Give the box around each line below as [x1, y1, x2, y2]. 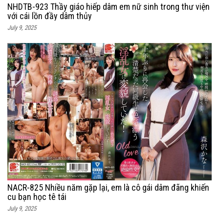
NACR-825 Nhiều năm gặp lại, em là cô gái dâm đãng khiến [7, 182, 209, 193]
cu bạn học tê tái [7, 192, 66, 202]
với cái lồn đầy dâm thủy [7, 11, 92, 22]
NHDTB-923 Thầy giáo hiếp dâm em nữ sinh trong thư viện [7, 1, 210, 12]
